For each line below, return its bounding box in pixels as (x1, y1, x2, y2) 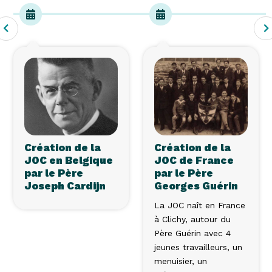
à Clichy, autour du (154, 214, 231, 224)
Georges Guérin (154, 179, 238, 192)
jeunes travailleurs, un (154, 242, 242, 252)
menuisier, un (154, 256, 207, 266)
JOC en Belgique (24, 154, 113, 166)
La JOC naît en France (154, 200, 245, 210)
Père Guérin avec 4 (154, 228, 231, 238)
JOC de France (154, 154, 234, 166)
